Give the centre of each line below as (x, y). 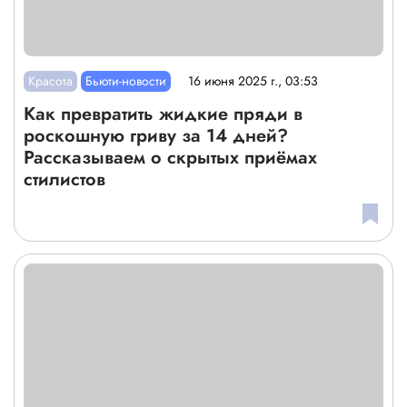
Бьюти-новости (126, 80)
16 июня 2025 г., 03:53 (253, 81)
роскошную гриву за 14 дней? (156, 135)
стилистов (65, 179)
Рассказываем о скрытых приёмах (170, 157)
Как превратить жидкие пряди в (163, 114)
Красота (51, 80)
